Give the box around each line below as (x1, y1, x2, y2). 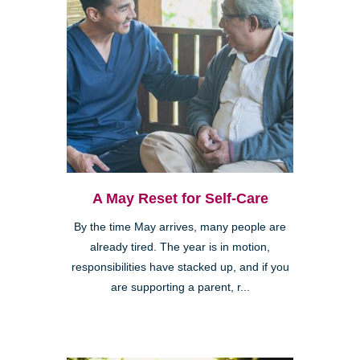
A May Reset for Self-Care (92, 190, 268, 207)
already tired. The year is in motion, (90, 240, 270, 253)
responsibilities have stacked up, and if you (71, 260, 289, 273)
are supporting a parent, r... (110, 280, 250, 293)
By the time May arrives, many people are (74, 220, 286, 233)
